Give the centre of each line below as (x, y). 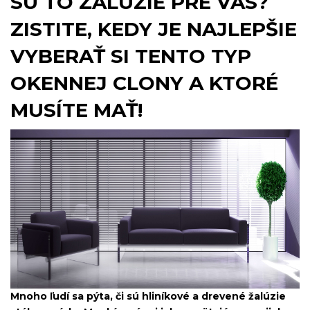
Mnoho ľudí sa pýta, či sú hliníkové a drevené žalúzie (148, 297)
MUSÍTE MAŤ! (76, 110)
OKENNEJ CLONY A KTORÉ (144, 83)
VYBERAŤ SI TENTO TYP (131, 56)
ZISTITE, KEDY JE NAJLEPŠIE (154, 29)
